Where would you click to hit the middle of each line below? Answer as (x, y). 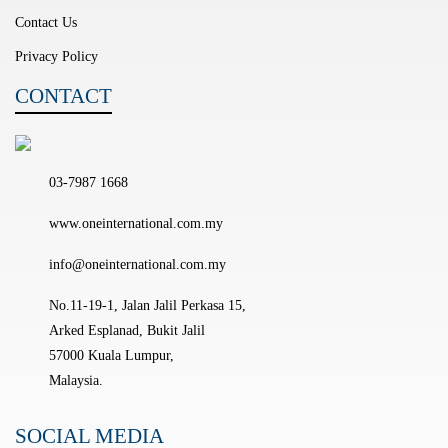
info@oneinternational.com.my (137, 265)
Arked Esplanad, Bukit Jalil (127, 331)
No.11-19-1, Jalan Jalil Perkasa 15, (147, 306)
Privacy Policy (56, 57)
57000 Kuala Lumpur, (111, 356)
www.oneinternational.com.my (136, 224)
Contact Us (46, 23)
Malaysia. (76, 381)
